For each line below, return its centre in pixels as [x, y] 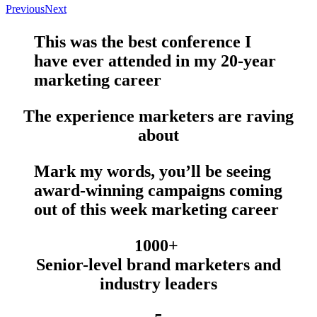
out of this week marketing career [156, 210]
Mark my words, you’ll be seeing [152, 172]
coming [254, 191]
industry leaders [158, 284]
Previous [25, 9]
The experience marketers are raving [158, 116]
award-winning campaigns [129, 191]
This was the [81, 42]
